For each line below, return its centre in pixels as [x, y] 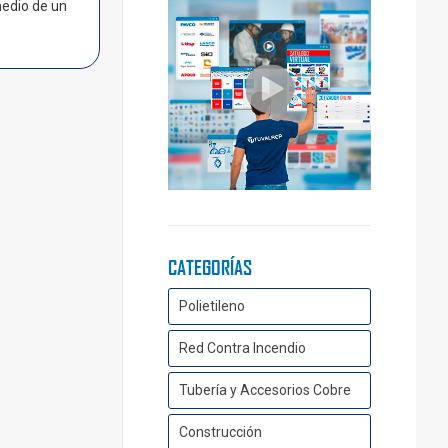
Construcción [220, 432]
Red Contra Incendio [242, 348]
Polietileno [211, 306]
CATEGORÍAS [209, 267]
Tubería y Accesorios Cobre [264, 390]
